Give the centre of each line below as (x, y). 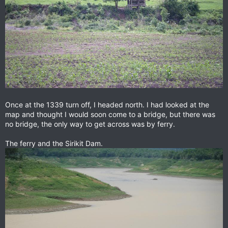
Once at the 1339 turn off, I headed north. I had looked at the (107, 104)
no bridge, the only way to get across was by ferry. (90, 124)
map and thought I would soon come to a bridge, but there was (110, 114)
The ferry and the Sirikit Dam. (54, 143)
